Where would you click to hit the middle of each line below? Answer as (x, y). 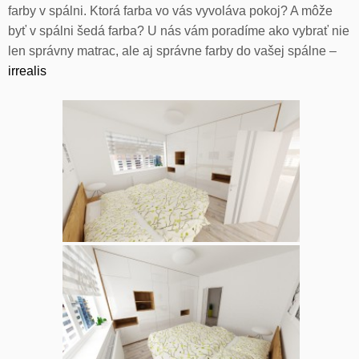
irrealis (27, 71)
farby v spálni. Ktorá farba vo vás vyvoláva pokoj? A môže (170, 10)
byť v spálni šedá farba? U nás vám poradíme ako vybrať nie (179, 30)
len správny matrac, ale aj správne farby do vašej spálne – (172, 50)
